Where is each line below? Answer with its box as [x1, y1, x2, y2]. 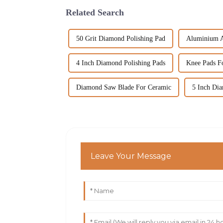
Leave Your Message [91, 151, 172, 161]
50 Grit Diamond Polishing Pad [76, 34, 165, 42]
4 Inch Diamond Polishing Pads [76, 59, 165, 67]
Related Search [66, 7, 124, 18]
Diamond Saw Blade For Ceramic [76, 83, 171, 91]
